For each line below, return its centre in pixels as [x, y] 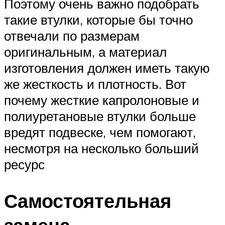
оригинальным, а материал [85, 51]
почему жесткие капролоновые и [102, 100]
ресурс [24, 164]
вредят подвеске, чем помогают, [100, 132]
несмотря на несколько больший [101, 148]
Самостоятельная [88, 200]
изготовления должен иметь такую [107, 68]
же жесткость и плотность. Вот [95, 84]
